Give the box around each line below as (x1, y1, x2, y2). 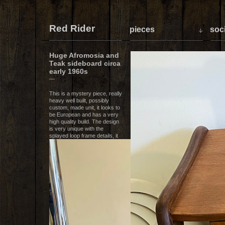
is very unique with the (49, 126, 103, 132)
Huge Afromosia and (49, 51, 119, 59)
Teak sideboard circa (49, 59, 121, 67)
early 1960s (49, 67, 88, 75)
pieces (129, 25, 155, 34)
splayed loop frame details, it (49, 133, 118, 139)
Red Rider (49, 23, 95, 34)
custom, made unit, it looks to (49, 104, 120, 110)
